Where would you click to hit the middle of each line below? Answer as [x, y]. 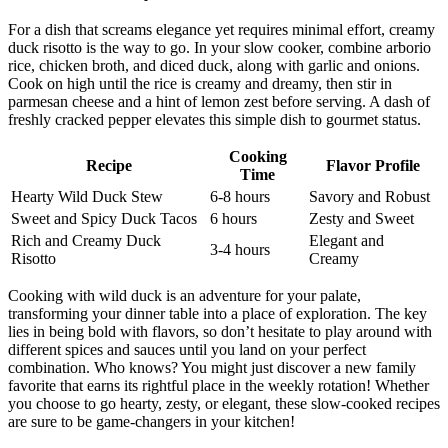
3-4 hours [240, 250]
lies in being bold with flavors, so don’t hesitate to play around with [220, 332]
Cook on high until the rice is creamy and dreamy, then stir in [200, 84]
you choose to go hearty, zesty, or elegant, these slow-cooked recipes [224, 404]
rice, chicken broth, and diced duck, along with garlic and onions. [214, 66]
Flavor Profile [373, 166]
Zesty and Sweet [361, 219]
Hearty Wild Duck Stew [87, 197]
